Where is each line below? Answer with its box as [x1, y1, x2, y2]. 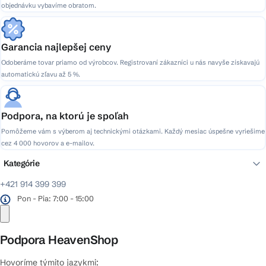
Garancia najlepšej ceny [1, 41, 111, 53]
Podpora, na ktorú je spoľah [1, 110, 128, 122]
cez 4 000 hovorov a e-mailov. [1, 139, 94, 148]
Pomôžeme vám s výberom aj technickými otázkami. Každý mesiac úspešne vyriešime [1, 127, 265, 136]
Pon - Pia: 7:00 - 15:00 [15, 194, 94, 204]
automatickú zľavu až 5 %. [1, 70, 80, 79]
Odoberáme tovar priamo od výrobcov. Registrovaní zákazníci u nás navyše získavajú [1, 58, 259, 67]
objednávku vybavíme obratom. [1, 1, 96, 10]
